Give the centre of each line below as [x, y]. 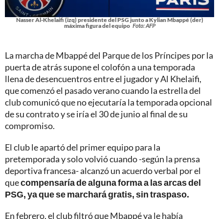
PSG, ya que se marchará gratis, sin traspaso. [97, 194]
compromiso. [30, 125]
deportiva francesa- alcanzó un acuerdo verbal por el [103, 170]
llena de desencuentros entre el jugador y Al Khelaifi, [103, 78]
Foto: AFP [144, 25]
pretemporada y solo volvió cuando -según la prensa [102, 159]
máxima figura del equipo [97, 25]
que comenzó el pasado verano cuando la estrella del [103, 90]
